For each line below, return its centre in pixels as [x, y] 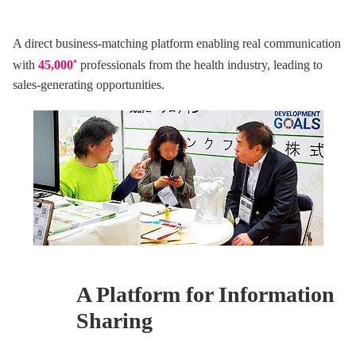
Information [277, 295]
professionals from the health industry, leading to [200, 65]
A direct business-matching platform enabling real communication [177, 44]
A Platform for [147, 295]
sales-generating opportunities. [89, 85]
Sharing [114, 321]
